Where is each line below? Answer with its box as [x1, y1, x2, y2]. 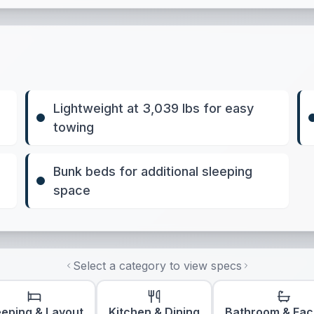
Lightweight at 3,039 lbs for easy [53, 101, 254, 116]
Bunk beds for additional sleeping [53, 164, 253, 179]
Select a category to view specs [72, 259, 242, 273]
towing [53, 120, 95, 135]
